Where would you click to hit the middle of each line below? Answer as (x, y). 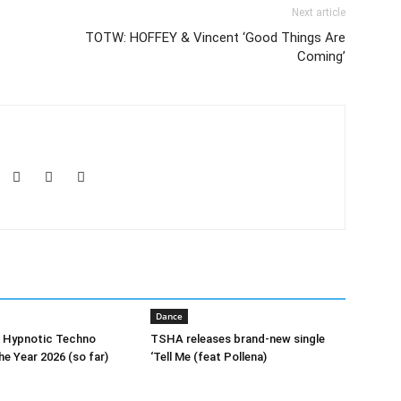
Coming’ (321, 56)
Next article (319, 13)
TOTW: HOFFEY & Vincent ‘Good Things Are (215, 38)
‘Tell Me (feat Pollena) (209, 357)
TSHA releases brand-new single (238, 339)
